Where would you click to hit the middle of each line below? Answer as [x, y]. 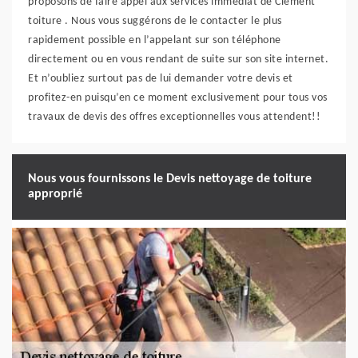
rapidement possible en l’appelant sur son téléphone [155, 40]
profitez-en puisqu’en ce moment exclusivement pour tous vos [178, 97]
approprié [55, 194]
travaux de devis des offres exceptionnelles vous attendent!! [174, 117]
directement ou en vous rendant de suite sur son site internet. [178, 59]
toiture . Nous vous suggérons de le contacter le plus [155, 21]
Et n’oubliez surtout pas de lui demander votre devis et [161, 78]
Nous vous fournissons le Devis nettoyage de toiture [170, 179]
